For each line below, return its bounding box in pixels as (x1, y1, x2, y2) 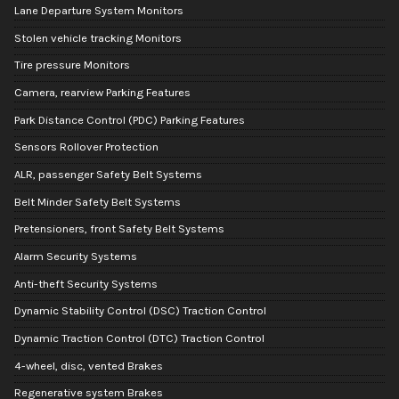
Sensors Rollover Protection (14, 140, 159, 154)
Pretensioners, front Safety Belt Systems (14, 222, 224, 236)
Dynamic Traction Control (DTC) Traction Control (14, 330, 265, 345)
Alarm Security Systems (14, 248, 137, 263)
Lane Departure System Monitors (14, 3, 183, 17)
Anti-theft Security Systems (14, 276, 158, 290)
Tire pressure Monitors (14, 58, 130, 72)
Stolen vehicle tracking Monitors (14, 30, 182, 45)
